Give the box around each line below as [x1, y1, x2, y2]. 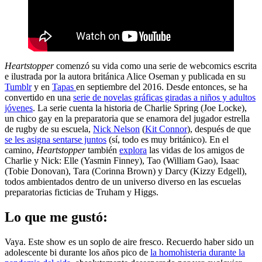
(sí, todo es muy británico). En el [106, 135, 229, 145]
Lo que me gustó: [5, 209, 108, 225]
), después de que [187, 124, 251, 135]
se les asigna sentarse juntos [5, 135, 106, 145]
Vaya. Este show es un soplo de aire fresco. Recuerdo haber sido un [5, 237, 254, 247]
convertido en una [5, 92, 73, 103]
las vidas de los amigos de [147, 145, 244, 156]
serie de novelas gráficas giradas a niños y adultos [73, 92, 256, 103]
